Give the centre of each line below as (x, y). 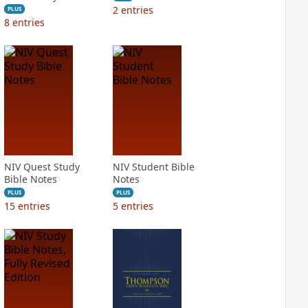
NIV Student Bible (153, 167)
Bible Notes (30, 179)
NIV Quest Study (42, 167)
